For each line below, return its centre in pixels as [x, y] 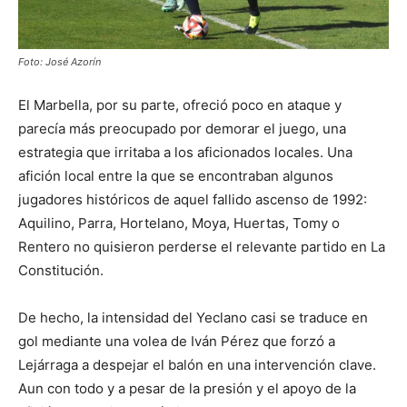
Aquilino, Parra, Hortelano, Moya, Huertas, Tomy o [179, 223]
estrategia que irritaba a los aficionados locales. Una [185, 152]
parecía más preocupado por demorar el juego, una [182, 128]
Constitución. [61, 270]
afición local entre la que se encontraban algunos [176, 175]
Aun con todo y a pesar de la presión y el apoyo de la [187, 388]
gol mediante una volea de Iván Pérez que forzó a [177, 341]
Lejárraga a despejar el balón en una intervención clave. [197, 364]
